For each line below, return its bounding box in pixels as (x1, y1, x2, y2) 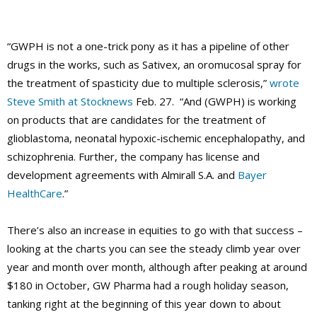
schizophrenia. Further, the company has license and (7, 149, 260, 164)
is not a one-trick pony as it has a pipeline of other (47, 39, 289, 54)
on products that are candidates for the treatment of (7, 113, 265, 127)
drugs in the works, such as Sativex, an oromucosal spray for (7, 57, 301, 72)
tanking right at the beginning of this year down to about (7, 296, 281, 311)
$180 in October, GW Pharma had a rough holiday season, (7, 278, 289, 293)
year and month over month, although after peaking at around (7, 260, 307, 275)
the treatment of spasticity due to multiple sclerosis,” (7, 76, 270, 91)
